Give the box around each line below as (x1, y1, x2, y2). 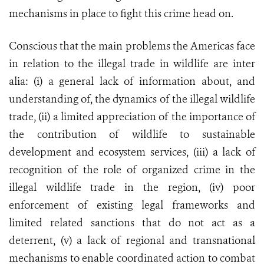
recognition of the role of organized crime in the (9, 163, 255, 177)
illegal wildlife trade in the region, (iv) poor (9, 180, 255, 195)
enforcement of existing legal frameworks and (9, 198, 255, 213)
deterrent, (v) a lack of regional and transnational (9, 233, 255, 248)
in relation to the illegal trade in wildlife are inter (9, 57, 255, 71)
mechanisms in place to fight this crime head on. (9, 6, 233, 21)
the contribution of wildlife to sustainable (9, 127, 255, 142)
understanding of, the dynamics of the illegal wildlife (9, 92, 255, 107)
